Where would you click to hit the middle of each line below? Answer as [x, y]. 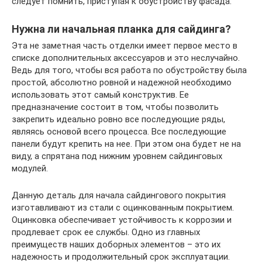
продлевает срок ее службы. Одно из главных [106, 232]
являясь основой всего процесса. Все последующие [119, 131]
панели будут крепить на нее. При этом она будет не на [126, 144]
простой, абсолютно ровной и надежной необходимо [122, 82]
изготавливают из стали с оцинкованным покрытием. [123, 207]
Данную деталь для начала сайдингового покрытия [119, 195]
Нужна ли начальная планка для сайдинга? [121, 29]
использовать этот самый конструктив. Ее [100, 94]
